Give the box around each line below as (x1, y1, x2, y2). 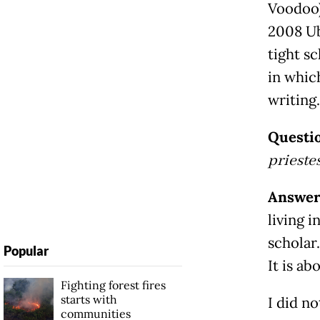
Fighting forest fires (60, 277, 166, 292)
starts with (60, 291, 117, 306)
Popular (3, 242, 49, 259)
